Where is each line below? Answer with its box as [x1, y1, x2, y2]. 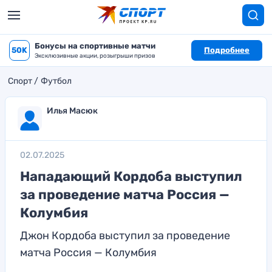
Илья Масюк [47, 106, 98, 116]
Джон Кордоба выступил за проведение [20, 229, 230, 242]
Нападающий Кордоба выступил [20, 168, 242, 185]
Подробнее [204, 46, 250, 55]
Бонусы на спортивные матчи [35, 41, 155, 50]
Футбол [41, 76, 72, 86]
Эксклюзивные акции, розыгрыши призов [35, 52, 155, 59]
